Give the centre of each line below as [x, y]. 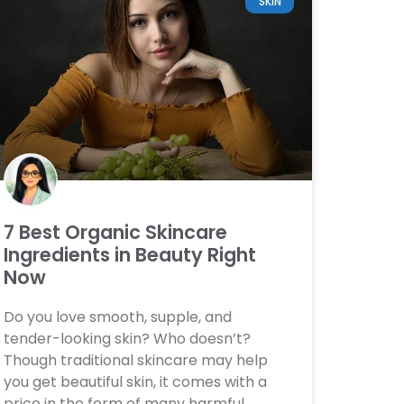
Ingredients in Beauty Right [129, 255]
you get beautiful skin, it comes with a [135, 382]
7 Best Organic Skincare [115, 233]
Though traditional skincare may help [135, 361]
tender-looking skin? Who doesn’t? [127, 339]
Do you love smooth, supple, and [117, 317]
